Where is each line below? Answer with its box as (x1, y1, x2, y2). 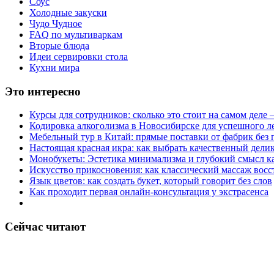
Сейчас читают (5, 220, 86, 233)
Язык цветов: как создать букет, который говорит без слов (29, 176, 272, 187)
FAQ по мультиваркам (29, 29, 122, 40)
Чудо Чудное (29, 18, 82, 29)
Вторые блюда (29, 40, 89, 51)
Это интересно (5, 84, 81, 98)
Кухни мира (29, 62, 80, 73)
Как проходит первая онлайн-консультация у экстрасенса (29, 187, 268, 198)
